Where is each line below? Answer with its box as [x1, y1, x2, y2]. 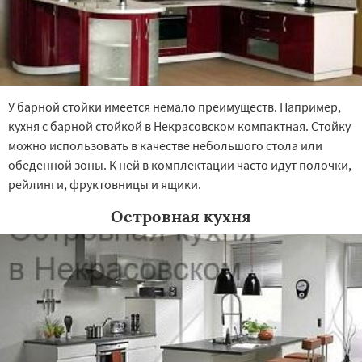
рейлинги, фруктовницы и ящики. [8, 176, 201, 192]
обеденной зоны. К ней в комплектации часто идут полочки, [8, 157, 351, 173]
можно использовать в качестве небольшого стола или [8, 137, 322, 154]
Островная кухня [111, 206, 251, 226]
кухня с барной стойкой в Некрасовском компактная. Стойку [8, 118, 351, 134]
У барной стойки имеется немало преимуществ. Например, [8, 99, 341, 115]
